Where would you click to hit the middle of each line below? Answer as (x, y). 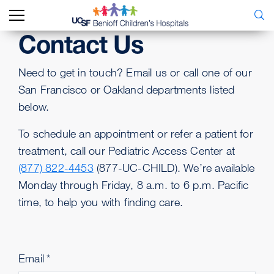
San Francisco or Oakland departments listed (127, 89)
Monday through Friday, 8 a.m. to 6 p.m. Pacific (134, 185)
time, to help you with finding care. (101, 202)
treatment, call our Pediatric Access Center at (127, 150)
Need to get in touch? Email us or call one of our (135, 72)
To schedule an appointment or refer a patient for (136, 133)
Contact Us (81, 44)
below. (34, 106)
